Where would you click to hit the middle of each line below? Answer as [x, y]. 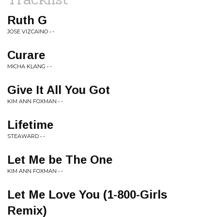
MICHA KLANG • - [30, 66]
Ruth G [27, 20]
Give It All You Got [59, 90]
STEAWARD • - [26, 136]
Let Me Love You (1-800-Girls [87, 194]
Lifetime [30, 125]
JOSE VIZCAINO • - [31, 31]
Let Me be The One [60, 160]
